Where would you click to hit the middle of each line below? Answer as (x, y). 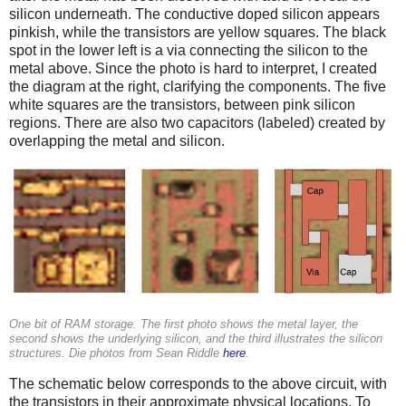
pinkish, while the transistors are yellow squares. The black (198, 32)
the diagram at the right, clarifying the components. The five (198, 86)
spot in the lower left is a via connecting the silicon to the (188, 50)
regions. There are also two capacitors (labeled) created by (197, 122)
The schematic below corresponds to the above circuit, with (198, 383)
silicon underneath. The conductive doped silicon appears (194, 14)
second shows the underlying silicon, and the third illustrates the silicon (196, 338)
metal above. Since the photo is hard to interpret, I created (193, 68)
